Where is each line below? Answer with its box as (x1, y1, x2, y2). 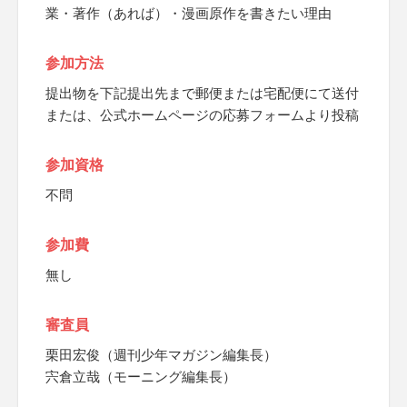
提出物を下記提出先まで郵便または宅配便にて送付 (45, 85, 359, 101)
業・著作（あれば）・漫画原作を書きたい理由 (45, 5, 332, 21)
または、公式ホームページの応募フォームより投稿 (45, 107, 359, 123)
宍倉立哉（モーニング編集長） (45, 369, 236, 384)
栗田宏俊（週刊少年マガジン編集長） (45, 347, 277, 362)
